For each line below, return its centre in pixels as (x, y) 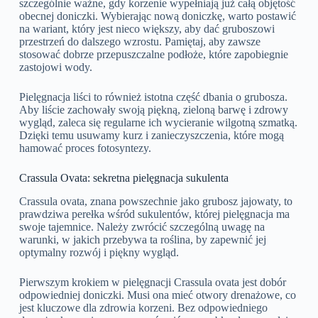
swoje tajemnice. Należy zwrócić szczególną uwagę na (142, 226)
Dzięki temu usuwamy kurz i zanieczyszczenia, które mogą (151, 136)
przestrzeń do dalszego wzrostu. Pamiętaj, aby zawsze (139, 42)
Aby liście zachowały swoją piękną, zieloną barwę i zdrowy (153, 110)
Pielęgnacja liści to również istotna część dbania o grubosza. (153, 97)
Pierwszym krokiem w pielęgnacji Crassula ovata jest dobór (152, 282)
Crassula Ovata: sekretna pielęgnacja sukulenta (124, 178)
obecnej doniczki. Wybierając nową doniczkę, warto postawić (157, 16)
